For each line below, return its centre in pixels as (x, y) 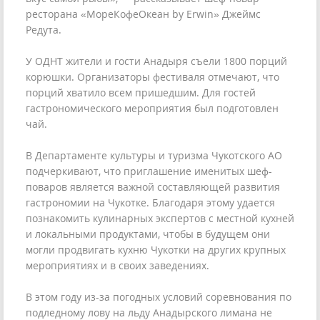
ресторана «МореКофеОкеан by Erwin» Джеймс (143, 14)
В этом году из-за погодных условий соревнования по (159, 296)
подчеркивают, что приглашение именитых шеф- (149, 171)
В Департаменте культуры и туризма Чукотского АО (154, 155)
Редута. (44, 29)
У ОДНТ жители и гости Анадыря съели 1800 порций (156, 61)
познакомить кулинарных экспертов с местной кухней (160, 218)
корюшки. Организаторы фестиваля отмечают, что (152, 76)
